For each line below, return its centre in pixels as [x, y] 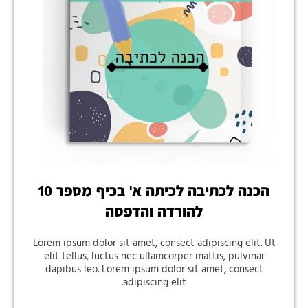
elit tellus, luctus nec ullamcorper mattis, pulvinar [154, 256]
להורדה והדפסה [154, 212]
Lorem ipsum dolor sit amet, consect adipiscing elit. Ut [154, 243]
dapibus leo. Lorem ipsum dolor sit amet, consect [154, 269]
